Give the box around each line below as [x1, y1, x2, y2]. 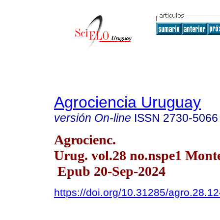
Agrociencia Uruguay [54, 93, 201, 111]
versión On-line [54, 111, 131, 124]
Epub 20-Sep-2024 [54, 163, 165, 179]
